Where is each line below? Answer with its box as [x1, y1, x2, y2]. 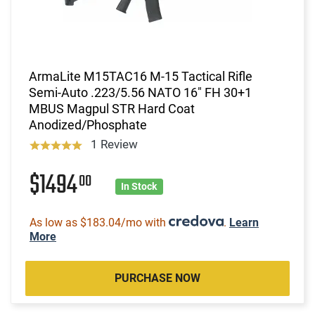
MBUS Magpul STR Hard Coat [29, 101, 195, 116]
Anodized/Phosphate [29, 117, 147, 132]
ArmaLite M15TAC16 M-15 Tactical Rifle [29, 68, 252, 84]
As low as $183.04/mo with [30, 215, 169, 229]
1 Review [90, 136, 138, 151]
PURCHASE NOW [115, 271, 200, 285]
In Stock [121, 180, 157, 192]
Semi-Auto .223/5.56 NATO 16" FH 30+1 [29, 84, 252, 100]
